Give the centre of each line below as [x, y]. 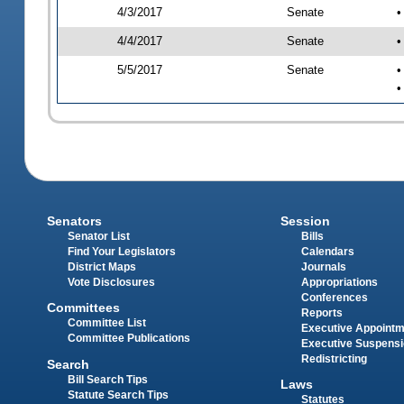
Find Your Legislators [122, 252]
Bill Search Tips [108, 379]
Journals [323, 267]
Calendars [327, 252]
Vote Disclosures [112, 283]
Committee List [107, 323]
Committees [84, 308]
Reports [321, 313]
